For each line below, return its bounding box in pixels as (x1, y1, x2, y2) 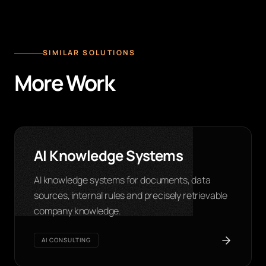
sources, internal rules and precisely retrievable (34, 189, 228, 202)
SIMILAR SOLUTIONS (43, 47, 136, 58)
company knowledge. (34, 204, 122, 217)
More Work (14, 68, 114, 97)
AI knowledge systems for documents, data (34, 173, 211, 186)
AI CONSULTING (42, 236, 91, 244)
